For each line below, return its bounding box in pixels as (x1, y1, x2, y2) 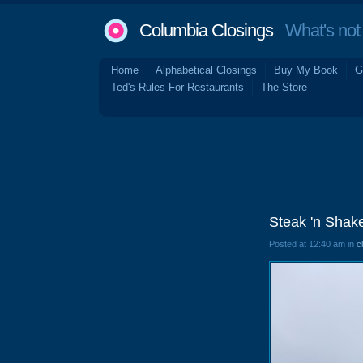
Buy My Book (274, 64, 338, 76)
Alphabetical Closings (156, 64, 257, 76)
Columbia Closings (139, 20, 273, 41)
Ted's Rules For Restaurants (111, 81, 244, 93)
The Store (261, 81, 307, 93)
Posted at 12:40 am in (269, 239, 357, 249)
